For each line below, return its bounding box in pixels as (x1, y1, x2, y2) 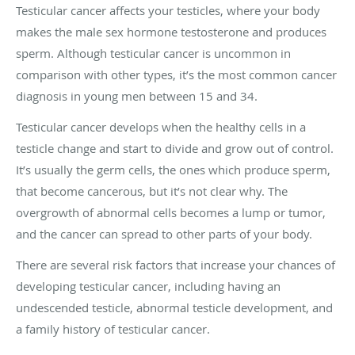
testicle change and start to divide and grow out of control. (16, 139, 334, 156)
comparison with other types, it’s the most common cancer (16, 66, 337, 82)
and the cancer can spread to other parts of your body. (16, 225, 312, 242)
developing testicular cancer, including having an (16, 277, 281, 294)
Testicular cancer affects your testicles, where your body (16, 2, 320, 18)
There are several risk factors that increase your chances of (16, 256, 335, 273)
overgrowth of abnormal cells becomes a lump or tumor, (16, 204, 326, 220)
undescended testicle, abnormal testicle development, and (16, 299, 333, 315)
